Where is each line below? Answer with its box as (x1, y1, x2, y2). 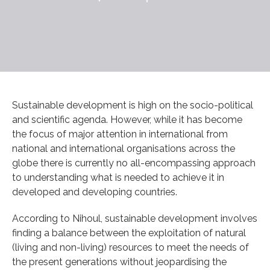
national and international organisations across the (12, 142, 235, 154)
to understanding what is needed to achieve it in (12, 171, 224, 183)
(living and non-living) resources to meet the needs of (12, 241, 249, 253)
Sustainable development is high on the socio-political (12, 99, 253, 111)
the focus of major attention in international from (12, 128, 228, 140)
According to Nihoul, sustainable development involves (12, 212, 257, 224)
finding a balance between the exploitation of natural (12, 227, 246, 239)
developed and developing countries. (12, 186, 177, 198)
